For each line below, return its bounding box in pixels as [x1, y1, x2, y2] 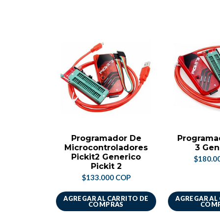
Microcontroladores [64, 143, 148, 152]
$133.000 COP [82, 173, 131, 182]
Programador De [71, 134, 141, 143]
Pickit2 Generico [71, 152, 141, 162]
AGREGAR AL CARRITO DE [63, 194, 149, 202]
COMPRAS [88, 200, 124, 208]
